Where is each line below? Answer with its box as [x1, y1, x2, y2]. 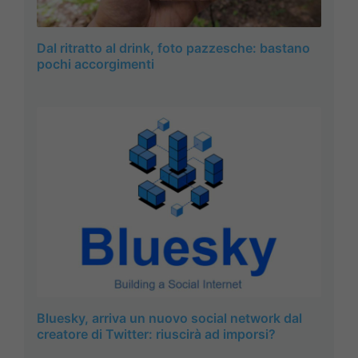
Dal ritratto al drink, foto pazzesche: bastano [37, 40, 310, 57]
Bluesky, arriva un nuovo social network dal [37, 309, 302, 326]
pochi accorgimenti [37, 56, 154, 73]
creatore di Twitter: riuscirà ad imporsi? [37, 325, 276, 342]
